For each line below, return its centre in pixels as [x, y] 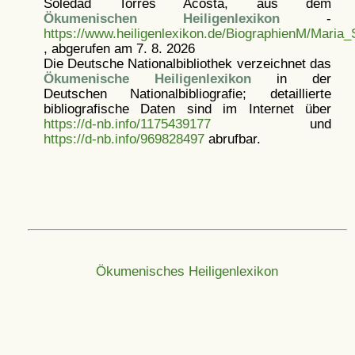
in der [291, 79]
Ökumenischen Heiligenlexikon [162, 19]
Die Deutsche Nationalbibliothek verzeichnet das [187, 64]
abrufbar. [232, 139]
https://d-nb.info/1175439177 [127, 124]
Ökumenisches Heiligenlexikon [187, 271]
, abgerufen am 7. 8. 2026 [119, 49]
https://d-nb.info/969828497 [124, 139]
